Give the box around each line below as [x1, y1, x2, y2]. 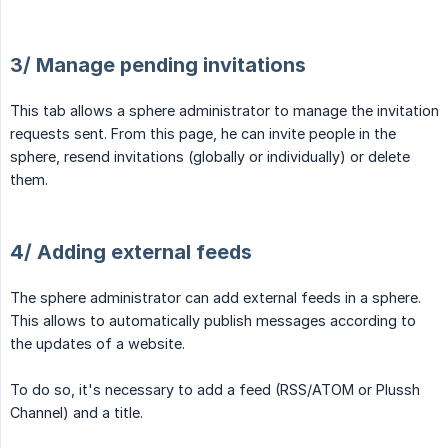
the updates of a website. [10, 334, 185, 352]
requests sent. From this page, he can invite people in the [10, 124, 396, 142]
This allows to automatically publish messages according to [10, 311, 416, 329]
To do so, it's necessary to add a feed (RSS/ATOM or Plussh [10, 380, 420, 398]
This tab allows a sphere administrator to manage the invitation [10, 101, 439, 119]
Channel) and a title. [10, 403, 143, 421]
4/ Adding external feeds [10, 239, 252, 264]
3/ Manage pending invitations [10, 52, 306, 77]
